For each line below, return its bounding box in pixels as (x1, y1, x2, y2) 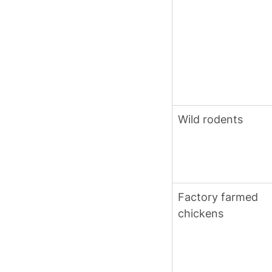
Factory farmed (178, 191, 261, 204)
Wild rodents (178, 113, 243, 126)
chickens (178, 207, 223, 220)
